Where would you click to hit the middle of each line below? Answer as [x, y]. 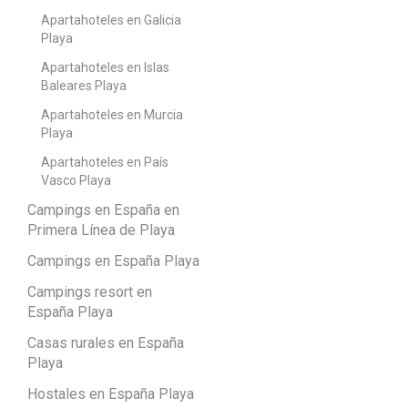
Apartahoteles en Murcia [112, 114]
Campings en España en [103, 209]
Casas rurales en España [106, 342]
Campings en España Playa [113, 260]
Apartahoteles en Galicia [111, 20]
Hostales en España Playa [111, 393]
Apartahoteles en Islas [105, 67]
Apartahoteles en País [105, 162]
